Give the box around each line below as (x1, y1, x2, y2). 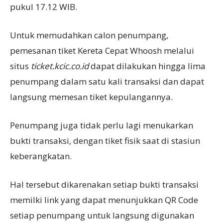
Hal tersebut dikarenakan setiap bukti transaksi (10, 178, 199, 190)
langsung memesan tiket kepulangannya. (10, 91, 173, 103)
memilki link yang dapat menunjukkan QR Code (10, 194, 198, 206)
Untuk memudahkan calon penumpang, (10, 29, 168, 41)
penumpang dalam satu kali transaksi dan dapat (10, 75, 204, 87)
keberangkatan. (10, 150, 72, 162)
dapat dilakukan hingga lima (91, 60, 206, 72)
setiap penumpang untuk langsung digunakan (10, 209, 194, 221)
